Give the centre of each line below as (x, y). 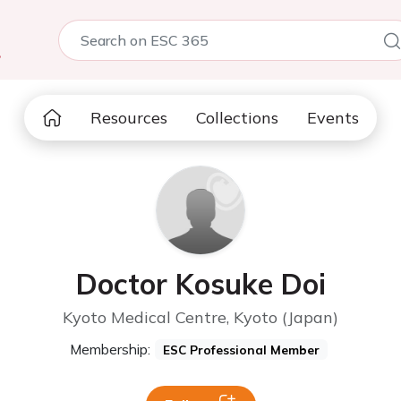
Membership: (111, 349)
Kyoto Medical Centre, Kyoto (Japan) (200, 317)
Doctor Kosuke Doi (200, 284)
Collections (237, 118)
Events (333, 118)
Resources (129, 118)
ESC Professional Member (241, 350)
